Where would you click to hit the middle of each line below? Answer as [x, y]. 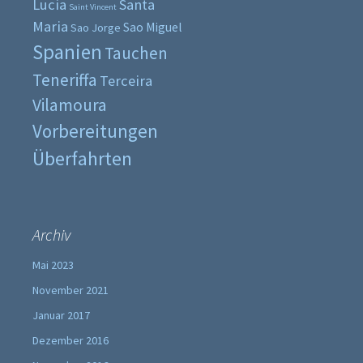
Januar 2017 [61, 316]
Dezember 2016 [70, 341]
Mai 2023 [53, 265]
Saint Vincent [93, 7]
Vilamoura [70, 105]
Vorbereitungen [95, 131]
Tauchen [136, 53]
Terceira [126, 81]
